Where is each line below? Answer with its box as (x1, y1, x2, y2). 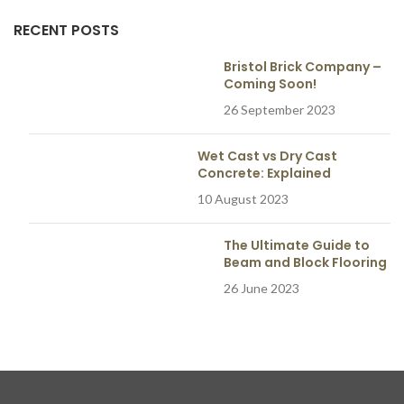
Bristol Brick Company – (223, 57, 381, 76)
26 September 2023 (223, 101, 335, 117)
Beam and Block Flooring (223, 252, 387, 271)
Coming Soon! (223, 74, 317, 93)
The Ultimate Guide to (223, 235, 370, 254)
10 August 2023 (197, 190, 289, 207)
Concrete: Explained (197, 163, 331, 182)
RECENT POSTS (14, 19, 119, 41)
